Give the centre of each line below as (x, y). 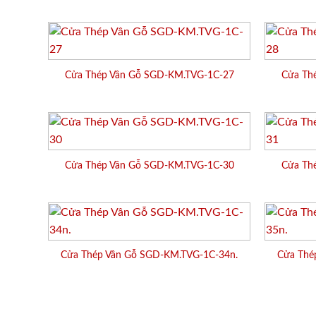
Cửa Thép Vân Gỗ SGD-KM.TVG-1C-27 (149, 75)
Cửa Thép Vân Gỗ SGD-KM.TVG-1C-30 (149, 165)
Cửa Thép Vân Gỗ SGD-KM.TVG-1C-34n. (149, 255)
